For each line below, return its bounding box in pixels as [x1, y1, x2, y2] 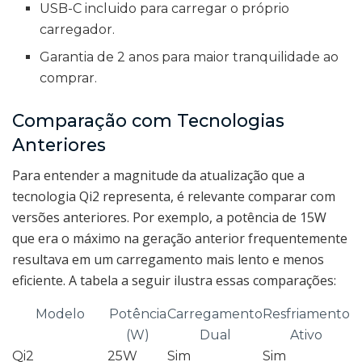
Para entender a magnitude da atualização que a [12, 166, 305, 185]
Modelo [35, 306, 85, 322]
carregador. [40, 21, 116, 37]
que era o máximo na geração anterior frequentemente [12, 229, 347, 248]
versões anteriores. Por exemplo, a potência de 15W [12, 208, 326, 227]
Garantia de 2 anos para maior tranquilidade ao [40, 48, 339, 65]
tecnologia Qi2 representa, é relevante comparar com [12, 187, 335, 206]
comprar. [40, 69, 98, 86]
